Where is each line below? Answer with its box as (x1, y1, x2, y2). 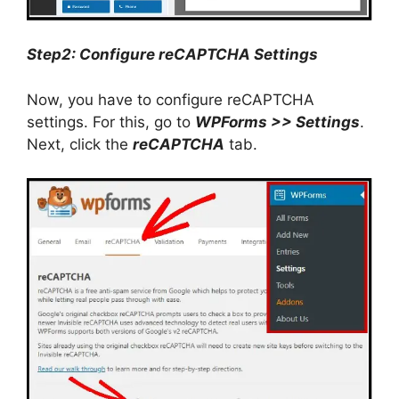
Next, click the (27, 134, 133, 153)
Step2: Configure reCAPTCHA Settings (27, 45, 318, 64)
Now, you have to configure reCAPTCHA (27, 90, 314, 109)
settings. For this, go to (27, 112, 195, 131)
